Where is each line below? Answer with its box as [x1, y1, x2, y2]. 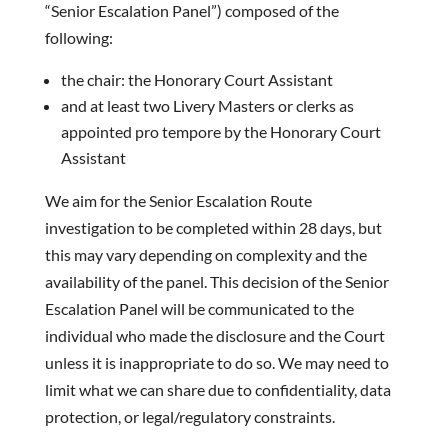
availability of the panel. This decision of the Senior [44, 272, 389, 291]
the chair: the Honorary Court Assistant [60, 70, 333, 89]
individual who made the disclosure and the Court [44, 326, 385, 345]
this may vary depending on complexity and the [44, 245, 367, 264]
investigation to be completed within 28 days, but [44, 218, 382, 237]
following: [44, 28, 113, 47]
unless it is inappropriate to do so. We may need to [44, 353, 389, 372]
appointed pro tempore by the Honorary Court [60, 122, 381, 141]
